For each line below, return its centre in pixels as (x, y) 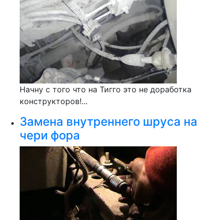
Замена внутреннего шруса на (109, 122)
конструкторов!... (54, 101)
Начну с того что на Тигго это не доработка (106, 89)
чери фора (50, 135)
